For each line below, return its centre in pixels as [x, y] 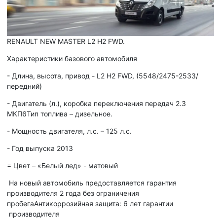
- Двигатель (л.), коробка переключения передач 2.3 [96, 104]
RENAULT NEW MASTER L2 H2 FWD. [66, 41]
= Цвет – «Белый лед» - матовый [62, 166]
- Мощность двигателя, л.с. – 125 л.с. [69, 131]
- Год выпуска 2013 [40, 148]
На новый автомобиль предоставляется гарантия [92, 183]
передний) [24, 86]
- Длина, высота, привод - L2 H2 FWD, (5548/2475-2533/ [103, 76]
